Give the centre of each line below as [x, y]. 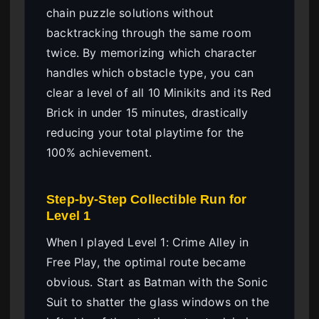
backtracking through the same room [149, 33]
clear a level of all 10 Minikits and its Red [159, 93]
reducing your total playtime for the [145, 133]
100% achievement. [99, 153]
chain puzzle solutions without [130, 13]
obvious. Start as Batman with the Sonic [157, 282]
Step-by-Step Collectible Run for [147, 199]
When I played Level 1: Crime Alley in [148, 242]
